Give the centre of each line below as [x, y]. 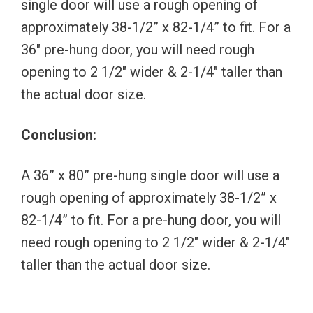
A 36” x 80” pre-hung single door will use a [150, 175]
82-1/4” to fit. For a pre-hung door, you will [151, 220]
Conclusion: [59, 134]
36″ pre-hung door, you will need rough [138, 49]
